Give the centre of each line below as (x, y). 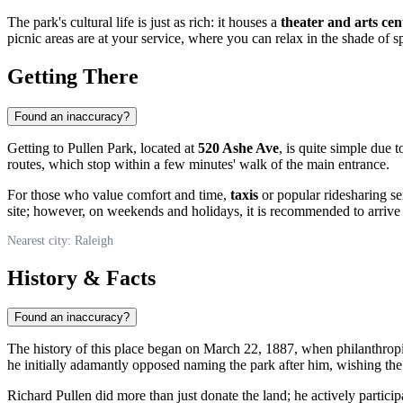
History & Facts (81, 278)
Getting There (73, 76)
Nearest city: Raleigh (60, 240)
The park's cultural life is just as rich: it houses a (144, 22)
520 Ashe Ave (238, 148)
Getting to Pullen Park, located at (103, 148)
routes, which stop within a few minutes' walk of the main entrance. (198, 164)
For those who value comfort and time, (119, 194)
